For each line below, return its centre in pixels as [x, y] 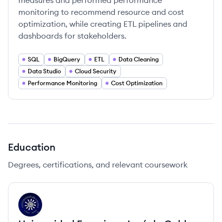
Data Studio [44, 71]
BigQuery [67, 59]
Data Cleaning [139, 59]
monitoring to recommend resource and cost [101, 12]
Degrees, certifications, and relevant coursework [98, 165]
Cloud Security [96, 71]
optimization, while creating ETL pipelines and [103, 24]
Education [32, 147]
